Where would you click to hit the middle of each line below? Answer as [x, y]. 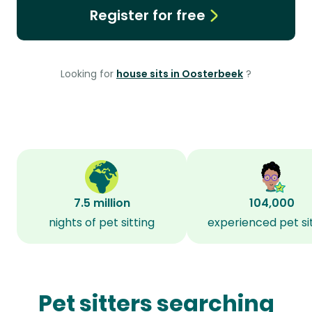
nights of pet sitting [102, 223]
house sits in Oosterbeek [180, 74]
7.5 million [102, 203]
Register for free [147, 15]
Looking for [88, 74]
